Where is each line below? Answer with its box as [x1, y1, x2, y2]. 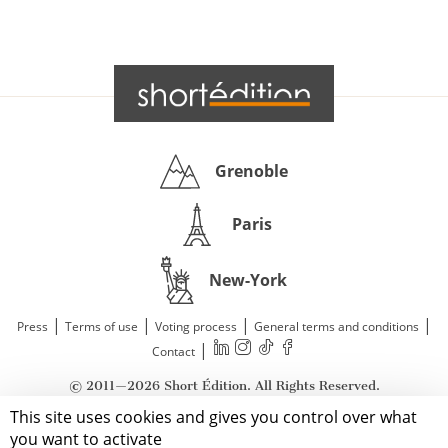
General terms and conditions [253, 317, 419, 335]
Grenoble [215, 160, 288, 183]
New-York [209, 268, 287, 291]
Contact [152, 342, 195, 360]
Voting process [154, 317, 237, 335]
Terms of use [64, 317, 138, 335]
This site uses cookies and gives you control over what [10, 406, 417, 428]
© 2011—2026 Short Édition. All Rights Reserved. [68, 377, 380, 393]
